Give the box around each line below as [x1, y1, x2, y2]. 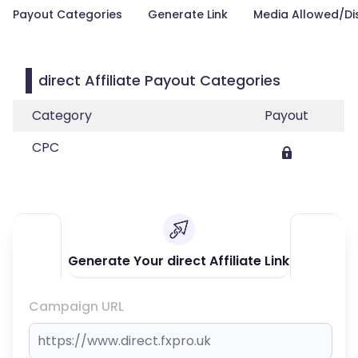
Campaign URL [29, 297, 124, 316]
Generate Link [148, 6, 228, 22]
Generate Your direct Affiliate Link [68, 252, 290, 270]
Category [32, 106, 92, 125]
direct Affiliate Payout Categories [38, 70, 280, 90]
